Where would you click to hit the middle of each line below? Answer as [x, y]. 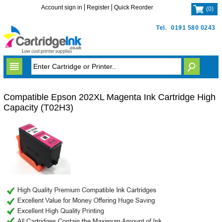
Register [98, 7]
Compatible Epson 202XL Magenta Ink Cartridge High [109, 97]
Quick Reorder [134, 7]
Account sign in [62, 7]
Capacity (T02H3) [38, 108]
